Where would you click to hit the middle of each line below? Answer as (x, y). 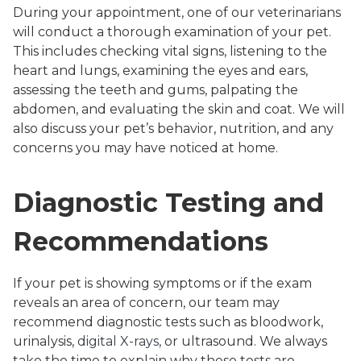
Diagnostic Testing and (168, 203)
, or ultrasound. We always (243, 342)
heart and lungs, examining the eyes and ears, (160, 71)
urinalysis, (45, 342)
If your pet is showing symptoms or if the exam (162, 284)
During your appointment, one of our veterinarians (177, 13)
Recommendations (141, 242)
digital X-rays (118, 342)
